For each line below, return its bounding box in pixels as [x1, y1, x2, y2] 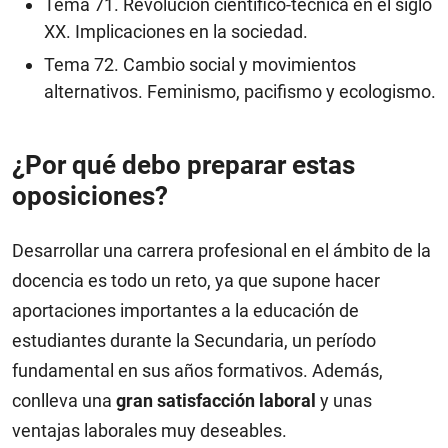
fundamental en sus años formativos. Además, [12, 360, 383, 382]
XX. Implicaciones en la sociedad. [44, 21, 308, 43]
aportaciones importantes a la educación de [12, 300, 359, 322]
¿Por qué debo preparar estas [12, 150, 355, 181]
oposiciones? [12, 181, 168, 212]
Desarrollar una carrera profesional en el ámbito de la [12, 240, 431, 262]
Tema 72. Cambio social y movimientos [44, 54, 356, 76]
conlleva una [12, 390, 116, 412]
